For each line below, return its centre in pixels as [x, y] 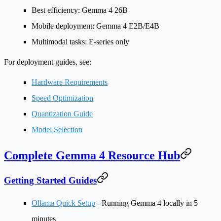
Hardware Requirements [70, 82]
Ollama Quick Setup [63, 203]
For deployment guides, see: [48, 62]
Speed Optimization [62, 98]
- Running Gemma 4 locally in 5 [147, 203]
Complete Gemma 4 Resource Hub [92, 155]
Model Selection [57, 129]
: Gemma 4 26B [103, 10]
